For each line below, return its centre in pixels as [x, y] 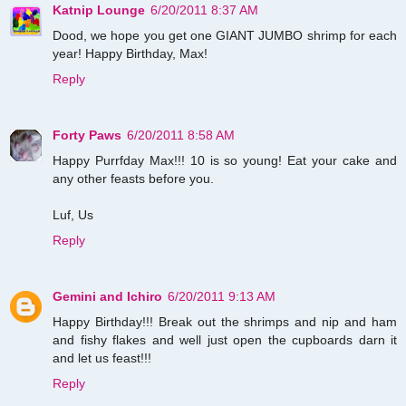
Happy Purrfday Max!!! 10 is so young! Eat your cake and [225, 160]
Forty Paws [87, 135]
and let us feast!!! [102, 358]
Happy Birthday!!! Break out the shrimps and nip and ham [225, 321]
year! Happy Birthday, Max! [130, 53]
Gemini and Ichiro [107, 296]
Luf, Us [73, 214]
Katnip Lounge [99, 10]
